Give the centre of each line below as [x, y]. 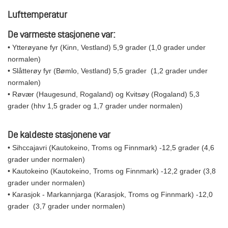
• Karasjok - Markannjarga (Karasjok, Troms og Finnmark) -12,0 [110, 194]
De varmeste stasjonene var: [63, 34]
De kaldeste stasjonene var [60, 134]
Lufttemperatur [37, 14]
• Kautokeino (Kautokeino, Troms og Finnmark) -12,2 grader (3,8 [112, 171]
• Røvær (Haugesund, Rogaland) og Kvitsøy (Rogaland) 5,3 [104, 94]
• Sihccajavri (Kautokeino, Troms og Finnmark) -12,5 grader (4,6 [111, 147]
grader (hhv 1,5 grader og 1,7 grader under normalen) [96, 106]
